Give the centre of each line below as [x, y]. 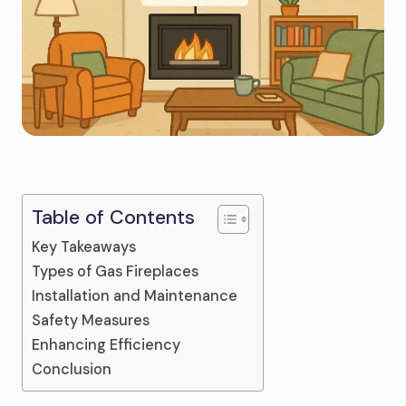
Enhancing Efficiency [106, 345]
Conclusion [72, 369]
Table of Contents [113, 217]
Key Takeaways [84, 247]
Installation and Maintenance [135, 296]
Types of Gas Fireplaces [115, 271]
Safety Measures [91, 320]
